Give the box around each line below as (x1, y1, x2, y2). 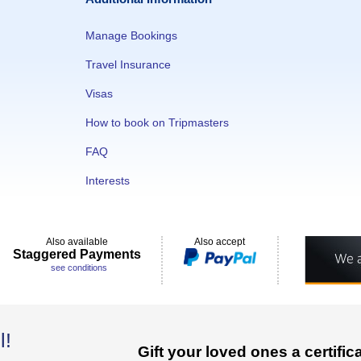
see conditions (50, 263, 107, 272)
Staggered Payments (12, 247, 141, 261)
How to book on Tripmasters (85, 116, 229, 129)
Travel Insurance (85, 58, 171, 71)
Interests (85, 174, 130, 187)
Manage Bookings (85, 29, 177, 42)
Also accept (194, 236, 246, 247)
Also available (45, 236, 108, 247)
